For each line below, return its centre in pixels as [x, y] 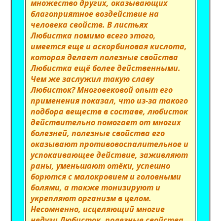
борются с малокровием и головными [106, 177]
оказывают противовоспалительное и [110, 144]
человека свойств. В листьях [89, 25]
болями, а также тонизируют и [95, 187]
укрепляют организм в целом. [91, 198]
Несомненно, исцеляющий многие [98, 209]
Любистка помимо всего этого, [93, 36]
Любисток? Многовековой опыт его [102, 90]
